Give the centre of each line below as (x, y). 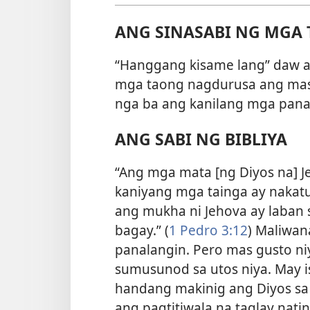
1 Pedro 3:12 (208, 230)
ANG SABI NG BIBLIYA (201, 139)
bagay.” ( (142, 230)
